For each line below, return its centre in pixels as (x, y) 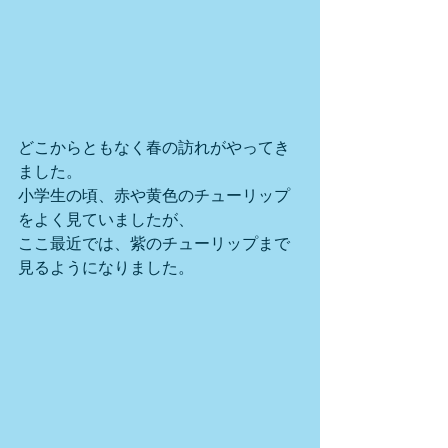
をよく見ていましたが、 (106, 219)
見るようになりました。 (106, 267)
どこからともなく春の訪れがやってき (154, 147)
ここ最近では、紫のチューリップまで (154, 243)
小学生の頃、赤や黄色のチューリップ (154, 195)
